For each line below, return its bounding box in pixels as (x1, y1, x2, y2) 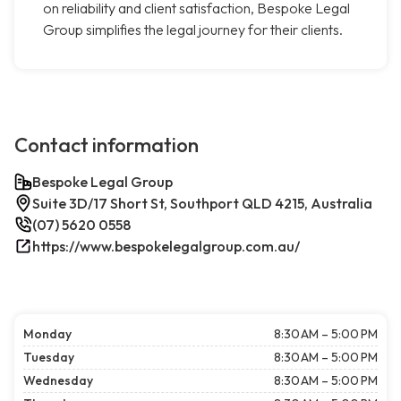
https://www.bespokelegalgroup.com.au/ (32, 237, 300, 256)
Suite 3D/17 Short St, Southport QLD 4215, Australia (32, 194, 372, 213)
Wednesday (23, 372, 93, 389)
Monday (23, 326, 72, 343)
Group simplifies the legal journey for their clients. (43, 21, 343, 39)
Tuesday (23, 349, 74, 366)
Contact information (14, 132, 199, 158)
